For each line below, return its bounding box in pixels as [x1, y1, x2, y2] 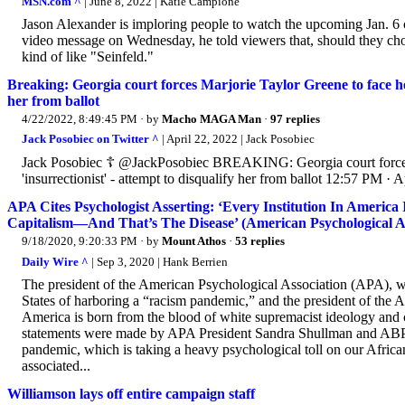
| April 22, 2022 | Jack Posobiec [159, 132, 315, 146]
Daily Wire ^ [22, 254, 89, 268]
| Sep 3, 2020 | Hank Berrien [89, 254, 228, 268]
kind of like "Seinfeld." [22, 48, 154, 64]
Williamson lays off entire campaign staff [7, 385, 255, 401]
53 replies [235, 234, 285, 249]
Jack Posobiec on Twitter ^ [22, 132, 159, 146]
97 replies [270, 111, 320, 126]
